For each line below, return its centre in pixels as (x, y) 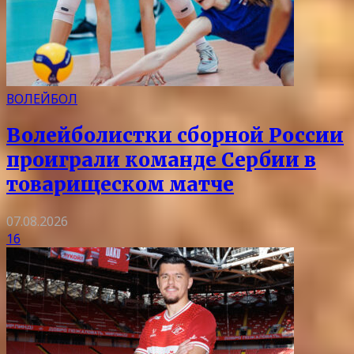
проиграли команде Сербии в (161, 160)
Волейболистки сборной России (175, 136)
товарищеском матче (120, 185)
